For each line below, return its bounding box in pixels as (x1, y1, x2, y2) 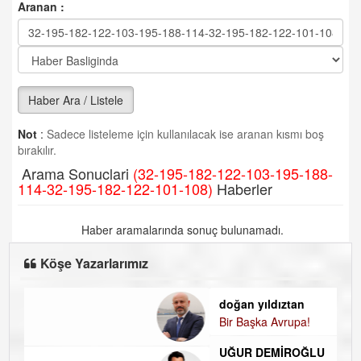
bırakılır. (18, 142, 56, 158)
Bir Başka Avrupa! (44, 313, 135, 330)
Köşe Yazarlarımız (40, 254, 149, 272)
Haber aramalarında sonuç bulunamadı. (77, 222, 284, 238)
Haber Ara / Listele (28, 92, 123, 108)
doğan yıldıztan (44, 296, 130, 312)
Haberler (213, 178, 272, 199)
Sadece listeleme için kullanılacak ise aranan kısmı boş (44, 126, 324, 142)
